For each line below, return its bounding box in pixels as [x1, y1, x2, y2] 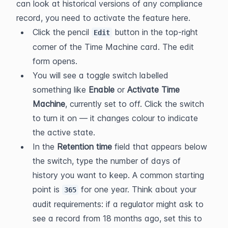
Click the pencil [33, 27, 92, 37]
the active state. [33, 127, 95, 137]
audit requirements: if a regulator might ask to [33, 199, 204, 209]
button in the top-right [112, 27, 198, 37]
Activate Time [127, 84, 180, 95]
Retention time [57, 141, 112, 152]
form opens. [33, 56, 77, 66]
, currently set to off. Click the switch [65, 99, 204, 109]
